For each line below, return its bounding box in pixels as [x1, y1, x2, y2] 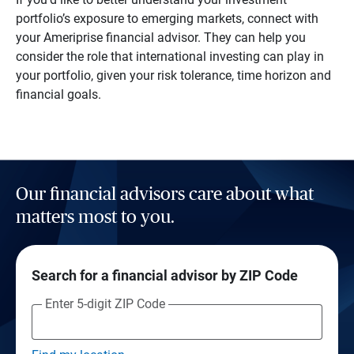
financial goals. [15, 86, 101, 102]
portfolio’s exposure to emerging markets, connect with [15, 10, 318, 26]
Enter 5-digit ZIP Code [44, 296, 165, 311]
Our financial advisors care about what [15, 185, 314, 204]
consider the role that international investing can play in [15, 48, 324, 64]
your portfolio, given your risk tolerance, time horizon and [15, 67, 331, 83]
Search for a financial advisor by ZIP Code [31, 266, 298, 284]
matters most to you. [15, 208, 175, 227]
